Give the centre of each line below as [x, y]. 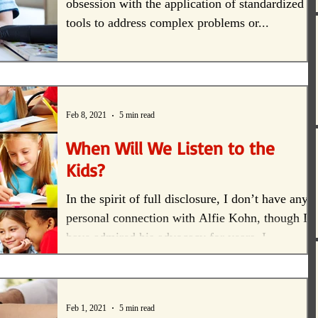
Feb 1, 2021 [86, 308]
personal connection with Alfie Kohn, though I [187, 218]
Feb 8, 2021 [86, 115]
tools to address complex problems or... [168, 22]
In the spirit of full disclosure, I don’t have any [187, 198]
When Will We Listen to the [170, 148]
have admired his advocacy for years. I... [171, 237]
